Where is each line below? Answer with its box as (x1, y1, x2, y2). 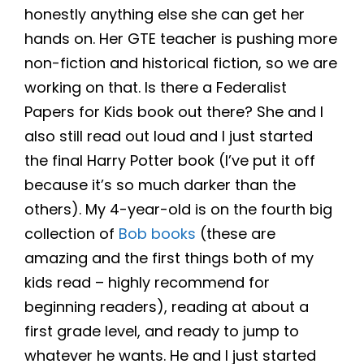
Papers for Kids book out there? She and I (24, 102, 323, 123)
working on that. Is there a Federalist (24, 77, 287, 98)
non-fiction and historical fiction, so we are (24, 53, 337, 74)
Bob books (119, 223, 200, 245)
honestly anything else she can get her (24, 4, 305, 25)
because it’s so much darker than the (24, 175, 296, 196)
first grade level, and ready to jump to (24, 321, 299, 342)
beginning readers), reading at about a (24, 297, 309, 318)
